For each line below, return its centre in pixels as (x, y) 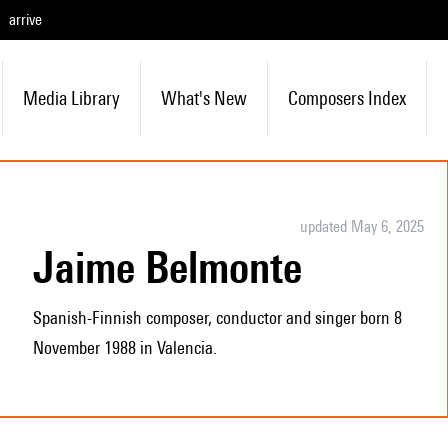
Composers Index (346, 98)
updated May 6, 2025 (361, 226)
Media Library (71, 98)
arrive (25, 19)
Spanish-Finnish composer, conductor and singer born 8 (217, 317)
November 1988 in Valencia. (124, 347)
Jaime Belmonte (178, 267)
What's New (203, 98)
